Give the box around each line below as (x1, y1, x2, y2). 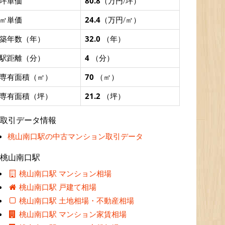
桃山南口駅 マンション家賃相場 (17, 208, 127, 219)
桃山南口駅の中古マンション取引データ (8, 131, 143, 141)
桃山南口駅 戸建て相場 (17, 181, 97, 192)
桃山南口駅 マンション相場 (17, 168, 112, 178)
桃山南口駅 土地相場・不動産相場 (17, 195, 135, 205)
